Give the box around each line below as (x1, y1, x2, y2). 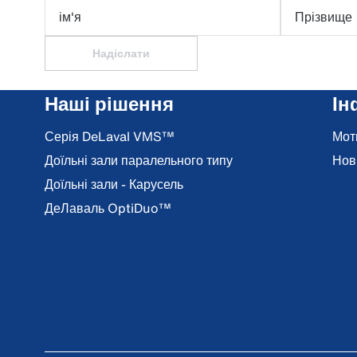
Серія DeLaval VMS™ (45, 127, 175, 146)
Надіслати (92, 45, 150, 61)
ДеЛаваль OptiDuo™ (45, 198, 171, 218)
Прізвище (295, 7, 352, 26)
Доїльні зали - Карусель (45, 175, 183, 194)
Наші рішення (45, 89, 174, 118)
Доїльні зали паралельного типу (45, 151, 233, 170)
